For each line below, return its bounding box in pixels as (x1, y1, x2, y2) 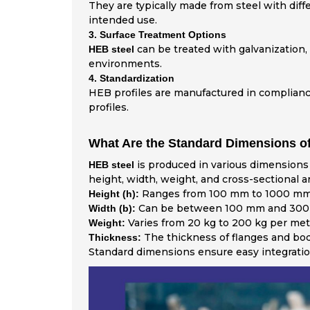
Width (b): (88, 203, 136, 214)
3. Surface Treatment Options (88, 29, 226, 40)
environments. (88, 57, 162, 70)
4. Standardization (88, 73, 174, 84)
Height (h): (88, 188, 139, 199)
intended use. (88, 14, 157, 26)
